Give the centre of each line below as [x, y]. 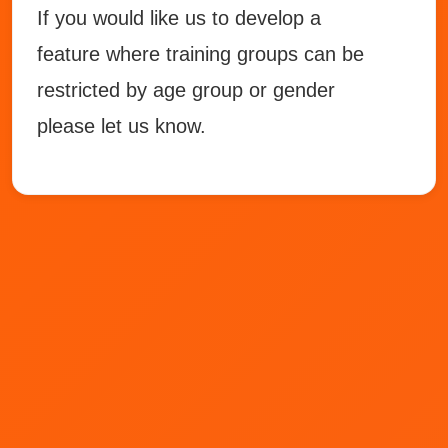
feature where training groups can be [200, 54]
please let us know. [124, 126]
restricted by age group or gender [186, 90]
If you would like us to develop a [179, 18]
